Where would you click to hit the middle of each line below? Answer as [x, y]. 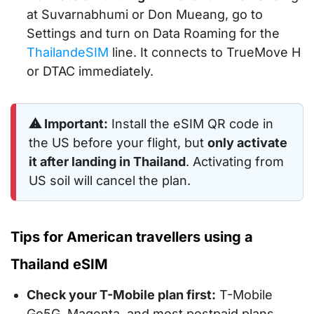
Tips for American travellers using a [132, 237]
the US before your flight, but [118, 143]
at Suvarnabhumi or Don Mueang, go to [145, 15]
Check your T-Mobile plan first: [122, 295]
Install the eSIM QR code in [191, 124]
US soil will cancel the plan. [110, 181]
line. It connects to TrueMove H [205, 53]
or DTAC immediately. [90, 71]
